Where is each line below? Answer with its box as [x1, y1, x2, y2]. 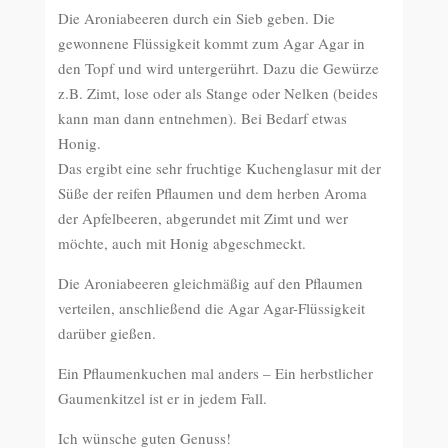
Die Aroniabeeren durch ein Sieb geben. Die [58, 8, 336, 28]
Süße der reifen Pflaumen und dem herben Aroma [58, 183, 368, 203]
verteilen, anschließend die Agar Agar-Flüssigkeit [58, 298, 366, 318]
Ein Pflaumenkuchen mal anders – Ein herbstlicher [58, 363, 374, 383]
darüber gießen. [58, 323, 157, 343]
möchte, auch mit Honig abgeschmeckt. [58, 233, 307, 253]
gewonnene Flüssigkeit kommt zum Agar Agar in [58, 33, 366, 53]
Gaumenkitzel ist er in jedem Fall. [58, 388, 268, 408]
